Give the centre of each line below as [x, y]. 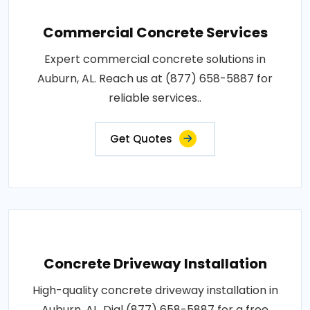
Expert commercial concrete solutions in [155, 60]
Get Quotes [141, 139]
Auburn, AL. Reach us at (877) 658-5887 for [155, 79]
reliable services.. [155, 98]
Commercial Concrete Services [155, 33]
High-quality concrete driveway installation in [155, 291]
